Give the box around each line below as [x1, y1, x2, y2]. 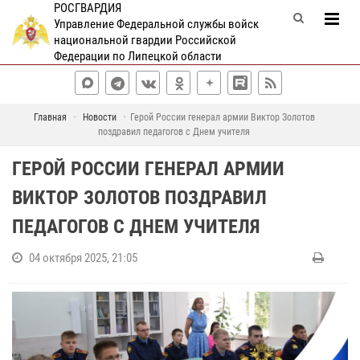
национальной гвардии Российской [53, 33, 236, 47]
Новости [82, 112, 117, 123]
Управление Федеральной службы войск [53, 17, 259, 31]
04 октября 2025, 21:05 [29, 251, 137, 265]
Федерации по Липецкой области [53, 49, 222, 63]
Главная [33, 112, 67, 123]
